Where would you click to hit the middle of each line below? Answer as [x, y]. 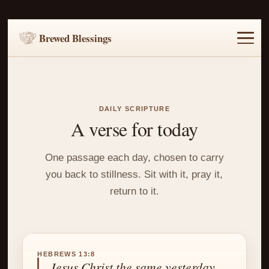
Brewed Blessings [76, 38]
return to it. [134, 191]
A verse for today [134, 129]
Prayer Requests [226, 70]
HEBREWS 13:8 [66, 254]
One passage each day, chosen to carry [134, 158]
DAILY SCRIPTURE [134, 108]
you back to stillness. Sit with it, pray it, [134, 174]
